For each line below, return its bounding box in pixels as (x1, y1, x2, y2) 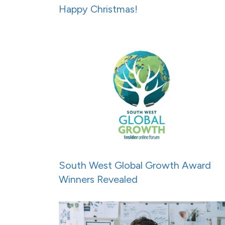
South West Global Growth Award (59, 159, 211, 172)
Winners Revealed (59, 173, 138, 186)
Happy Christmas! (59, 3, 138, 15)
